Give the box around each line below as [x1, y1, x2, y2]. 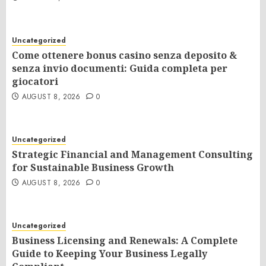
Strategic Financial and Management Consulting [12, 147, 253, 161]
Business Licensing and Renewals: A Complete [12, 233, 237, 247]
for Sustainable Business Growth [12, 160, 174, 174]
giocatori [12, 74, 58, 88]
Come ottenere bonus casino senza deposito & [12, 48, 237, 62]
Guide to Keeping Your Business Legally [12, 246, 207, 260]
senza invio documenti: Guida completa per [12, 61, 227, 75]
